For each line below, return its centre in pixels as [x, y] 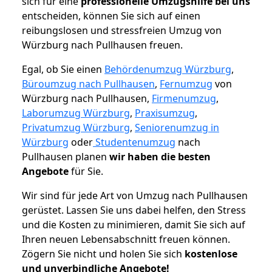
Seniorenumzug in [177, 128]
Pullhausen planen [66, 157]
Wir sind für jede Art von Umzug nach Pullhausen [135, 196]
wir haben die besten [160, 157]
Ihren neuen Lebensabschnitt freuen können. [126, 240]
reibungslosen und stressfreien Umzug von [122, 31]
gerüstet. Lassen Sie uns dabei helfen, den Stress [134, 210]
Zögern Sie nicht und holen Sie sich [103, 254]
